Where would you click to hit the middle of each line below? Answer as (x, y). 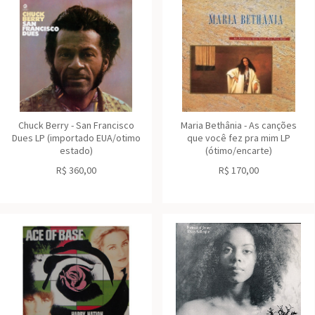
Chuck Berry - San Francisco (76, 125)
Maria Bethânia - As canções (238, 125)
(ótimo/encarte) (238, 150)
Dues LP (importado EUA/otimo (76, 138)
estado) (76, 150)
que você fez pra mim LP (238, 138)
